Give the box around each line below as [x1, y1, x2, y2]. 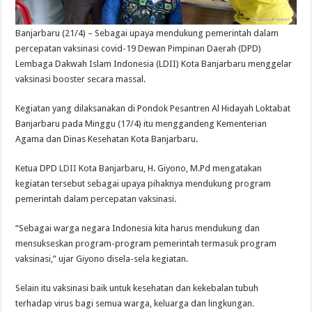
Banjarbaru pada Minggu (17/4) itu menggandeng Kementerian [15, 118, 267, 130]
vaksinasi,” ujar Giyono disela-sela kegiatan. [15, 253, 189, 265]
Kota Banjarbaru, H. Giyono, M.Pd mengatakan [77, 163, 263, 174]
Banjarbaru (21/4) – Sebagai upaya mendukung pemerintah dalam [15, 28, 279, 39]
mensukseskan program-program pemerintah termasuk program [15, 238, 277, 249]
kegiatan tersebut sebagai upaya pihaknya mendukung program [15, 178, 272, 189]
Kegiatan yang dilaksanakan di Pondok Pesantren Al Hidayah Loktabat [15, 103, 291, 114]
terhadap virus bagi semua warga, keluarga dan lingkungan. [15, 298, 255, 309]
